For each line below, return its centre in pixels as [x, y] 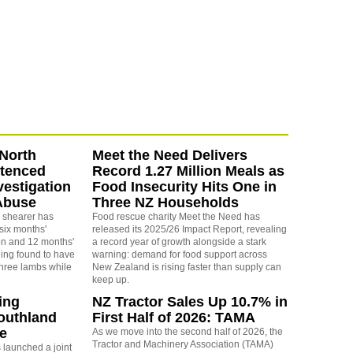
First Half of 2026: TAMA [173, 317]
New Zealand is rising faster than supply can [186, 267]
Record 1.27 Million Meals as [188, 171]
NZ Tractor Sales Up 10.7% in [190, 301]
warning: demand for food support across [179, 254]
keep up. [110, 279]
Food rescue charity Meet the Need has [176, 216]
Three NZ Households [165, 202]
